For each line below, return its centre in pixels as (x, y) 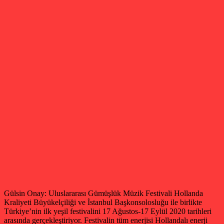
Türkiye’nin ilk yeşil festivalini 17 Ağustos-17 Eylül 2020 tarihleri (108, 211)
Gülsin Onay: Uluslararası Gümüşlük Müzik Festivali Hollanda (103, 193)
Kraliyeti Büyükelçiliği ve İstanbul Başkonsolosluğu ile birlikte (103, 202)
